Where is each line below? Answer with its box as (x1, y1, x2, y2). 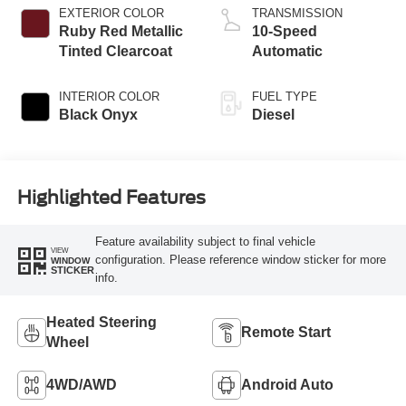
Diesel (252, 106, 295, 122)
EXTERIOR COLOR (58, 5, 164, 20)
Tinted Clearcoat (58, 43, 172, 59)
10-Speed (252, 23, 317, 39)
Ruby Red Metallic (58, 23, 183, 39)
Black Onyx (58, 106, 138, 122)
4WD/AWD (45, 376, 117, 392)
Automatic (252, 43, 323, 59)
